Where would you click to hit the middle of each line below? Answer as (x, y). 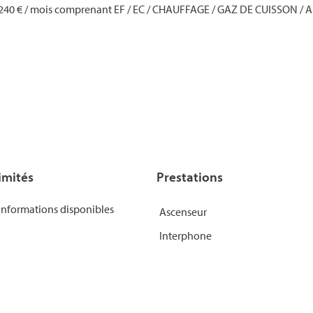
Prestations (190, 177)
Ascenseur (183, 212)
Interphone (185, 235)
